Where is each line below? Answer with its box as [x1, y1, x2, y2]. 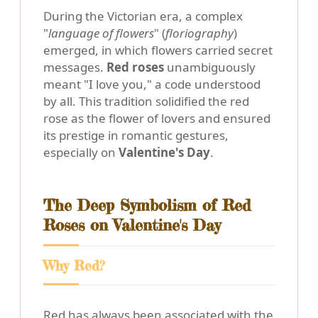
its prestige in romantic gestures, [43, 126, 229, 143]
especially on [43, 143, 119, 160]
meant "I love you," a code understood [43, 75, 261, 92]
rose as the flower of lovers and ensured [43, 109, 270, 126]
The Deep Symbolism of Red [43, 194, 251, 215]
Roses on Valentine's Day [43, 214, 221, 235]
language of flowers [48, 24, 154, 41]
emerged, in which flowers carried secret [43, 41, 273, 58]
